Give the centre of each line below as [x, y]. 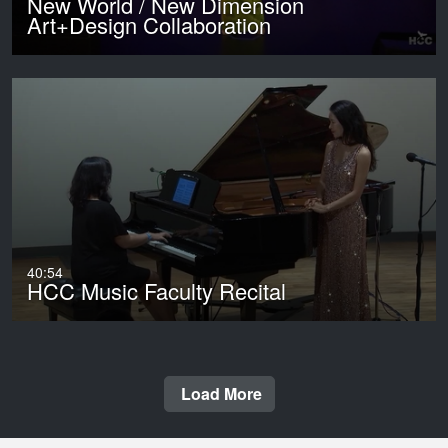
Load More [220, 393]
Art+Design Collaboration [149, 25]
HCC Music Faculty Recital [157, 291]
